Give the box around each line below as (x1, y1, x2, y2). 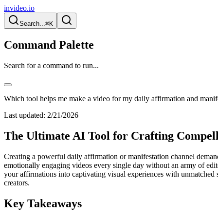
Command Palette (4, 38, 94, 51)
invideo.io (4, 4, 35, 12)
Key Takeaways (4, 197, 82, 210)
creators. (4, 178, 30, 187)
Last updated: (4, 110, 45, 119)
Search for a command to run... (4, 61, 99, 70)
